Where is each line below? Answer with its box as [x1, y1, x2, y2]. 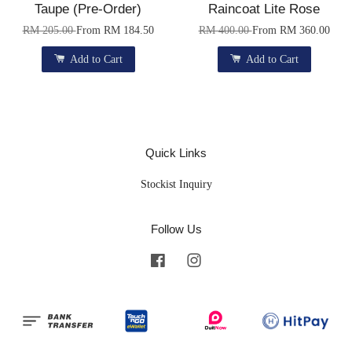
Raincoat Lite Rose [208, 2, 320, 16]
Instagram [203, 253, 247, 266]
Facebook [167, 253, 209, 266]
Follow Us [150, 222, 202, 236]
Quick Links [145, 146, 207, 159]
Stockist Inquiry [140, 178, 212, 190]
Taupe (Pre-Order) [35, 2, 141, 16]
